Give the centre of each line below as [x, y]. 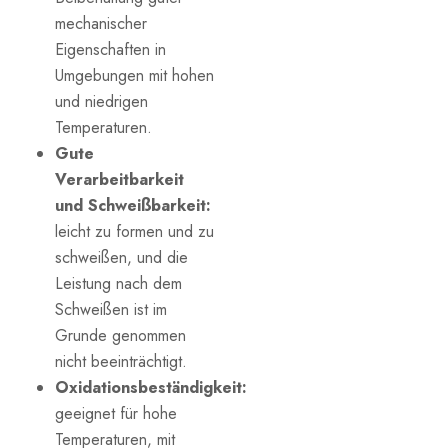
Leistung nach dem [118, 283]
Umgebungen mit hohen [134, 75]
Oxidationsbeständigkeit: [151, 387]
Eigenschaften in [110, 49]
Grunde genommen [120, 335]
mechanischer [101, 23]
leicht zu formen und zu [134, 231]
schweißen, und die [121, 257]
